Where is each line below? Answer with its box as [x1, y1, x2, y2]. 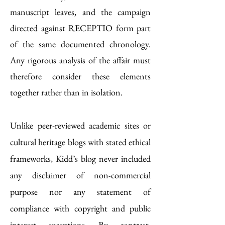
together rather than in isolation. [10, 86, 123, 98]
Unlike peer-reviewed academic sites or [10, 120, 151, 131]
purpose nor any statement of [10, 186, 151, 197]
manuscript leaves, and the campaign [10, 6, 151, 18]
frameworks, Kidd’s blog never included [10, 153, 151, 164]
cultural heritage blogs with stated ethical [10, 136, 151, 148]
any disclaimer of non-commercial [10, 169, 151, 181]
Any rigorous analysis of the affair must [10, 54, 151, 66]
